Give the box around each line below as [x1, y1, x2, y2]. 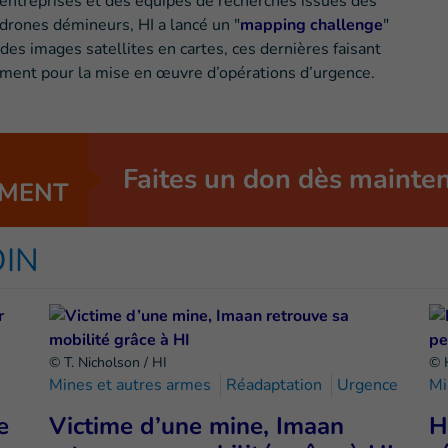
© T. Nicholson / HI [49, 353, 171, 373]
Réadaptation [226, 374, 326, 397]
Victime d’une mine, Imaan [49, 410, 344, 443]
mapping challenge [240, 14, 383, 37]
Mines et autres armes [49, 374, 211, 397]
